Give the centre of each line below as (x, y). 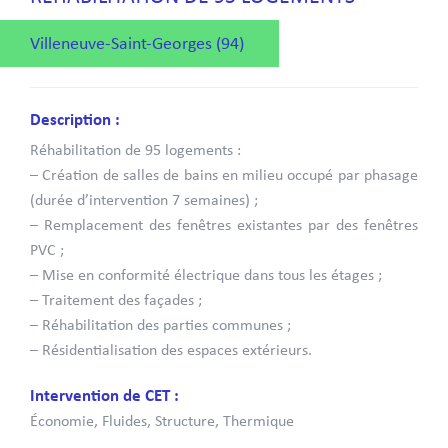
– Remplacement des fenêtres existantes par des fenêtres (224, 226)
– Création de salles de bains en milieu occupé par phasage (224, 176)
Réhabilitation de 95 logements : (135, 151)
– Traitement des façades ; (116, 301)
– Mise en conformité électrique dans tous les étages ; (206, 276)
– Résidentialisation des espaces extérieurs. (171, 351)
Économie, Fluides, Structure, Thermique (162, 422)
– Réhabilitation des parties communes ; (160, 326)
